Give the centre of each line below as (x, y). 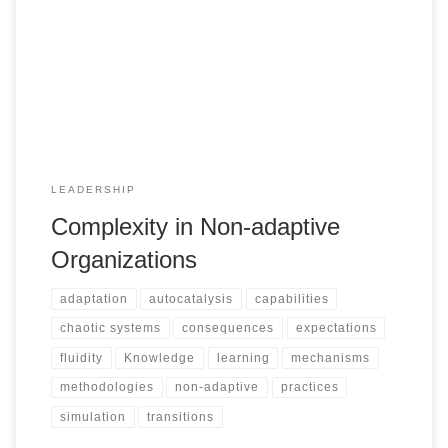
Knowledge (160, 357)
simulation (92, 417)
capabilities (291, 298)
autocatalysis (191, 298)
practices (309, 387)
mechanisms (331, 357)
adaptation (93, 298)
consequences (228, 328)
